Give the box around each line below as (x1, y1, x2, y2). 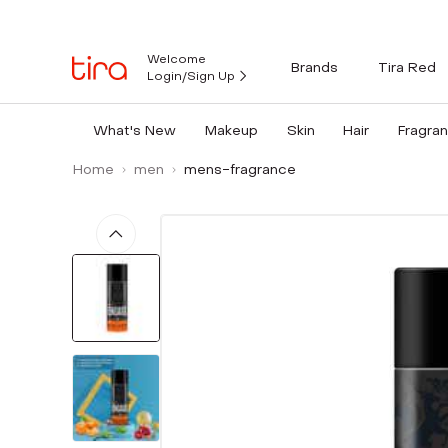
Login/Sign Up (147, 68, 235, 84)
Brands (291, 57, 338, 77)
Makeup (204, 121, 258, 140)
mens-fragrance (184, 160, 296, 179)
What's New (92, 121, 176, 140)
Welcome (147, 51, 206, 67)
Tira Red (378, 57, 436, 77)
